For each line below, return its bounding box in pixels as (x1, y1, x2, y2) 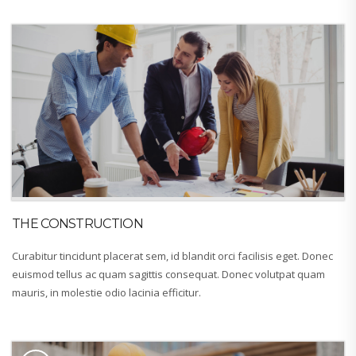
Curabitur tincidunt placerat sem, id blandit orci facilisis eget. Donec (12, 249, 333, 264)
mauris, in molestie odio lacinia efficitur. (12, 285, 201, 300)
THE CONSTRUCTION (12, 216, 143, 232)
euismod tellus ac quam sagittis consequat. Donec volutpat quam (12, 267, 325, 282)
